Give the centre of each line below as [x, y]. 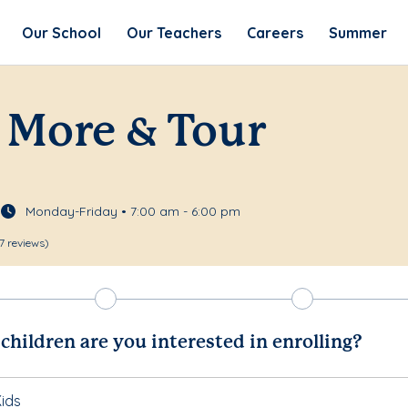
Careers [275, 32]
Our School [61, 32]
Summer [357, 32]
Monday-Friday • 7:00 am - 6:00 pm [133, 212]
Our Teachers [173, 32]
